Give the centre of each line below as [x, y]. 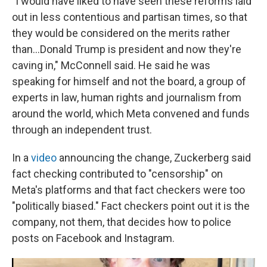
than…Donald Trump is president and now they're [127, 49]
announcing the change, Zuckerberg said [154, 158]
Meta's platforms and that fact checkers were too [128, 190]
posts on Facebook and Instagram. [93, 238]
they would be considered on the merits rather [121, 33]
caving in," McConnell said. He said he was [111, 65]
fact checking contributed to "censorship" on [117, 174]
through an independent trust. [82, 130]
